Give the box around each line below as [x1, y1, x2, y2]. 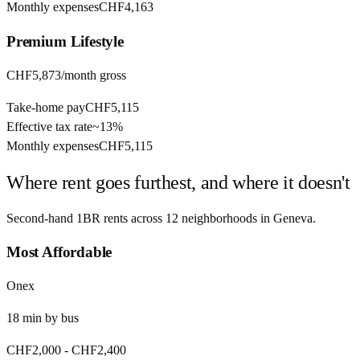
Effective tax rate [6, 119, 92, 133]
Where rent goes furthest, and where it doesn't [6, 171, 350, 193]
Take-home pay [6, 100, 85, 114]
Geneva [273, 211, 313, 225]
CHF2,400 [72, 343, 126, 357]
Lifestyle [66, 33, 124, 51]
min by [19, 311, 61, 325]
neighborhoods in [182, 211, 273, 225]
